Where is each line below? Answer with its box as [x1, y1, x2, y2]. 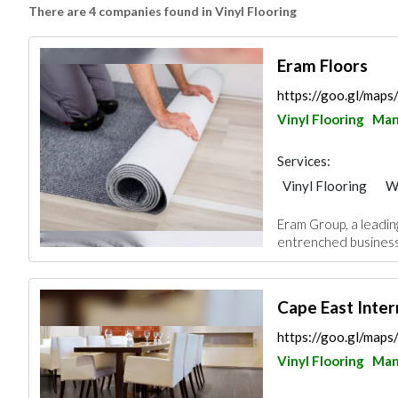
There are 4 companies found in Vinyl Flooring [28, 4, 297, 19]
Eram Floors [276, 55, 368, 76]
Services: [276, 153, 330, 169]
